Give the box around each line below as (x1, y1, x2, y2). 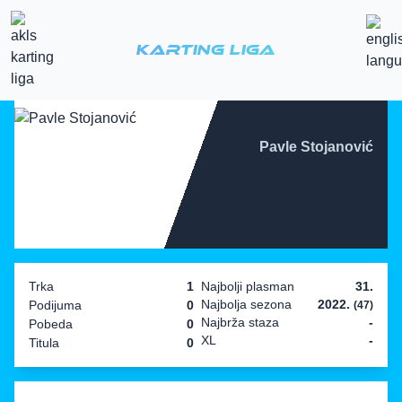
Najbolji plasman (201, 278, 294, 293)
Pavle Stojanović (259, 139, 373, 154)
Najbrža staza (201, 314, 279, 329)
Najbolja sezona (201, 296, 292, 311)
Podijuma (29, 297, 82, 312)
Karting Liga (135, 41, 275, 58)
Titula (29, 335, 59, 350)
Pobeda (29, 316, 73, 331)
